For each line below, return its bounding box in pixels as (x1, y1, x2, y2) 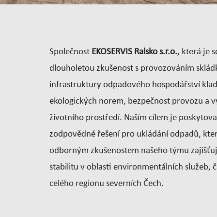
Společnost (49, 47, 92, 57)
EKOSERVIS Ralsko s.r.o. (92, 47, 177, 57)
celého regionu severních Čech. (49, 179, 164, 188)
